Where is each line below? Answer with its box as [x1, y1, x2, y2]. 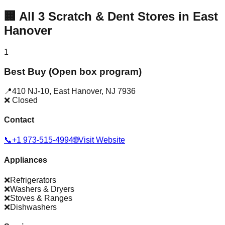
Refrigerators [10, 175, 56, 184]
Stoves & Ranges [10, 193, 72, 202]
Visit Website [78, 136, 125, 145]
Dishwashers [10, 202, 57, 211]
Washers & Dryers [10, 184, 74, 193]
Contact [4, 115, 34, 124]
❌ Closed [4, 95, 38, 104]
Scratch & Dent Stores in [45, 10, 193, 24]
